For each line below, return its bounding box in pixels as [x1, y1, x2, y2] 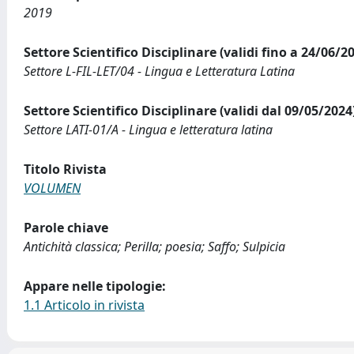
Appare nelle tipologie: [24, 277, 166, 295]
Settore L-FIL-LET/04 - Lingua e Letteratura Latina [24, 62, 295, 80]
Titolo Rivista [24, 160, 107, 178]
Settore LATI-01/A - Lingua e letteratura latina [24, 120, 273, 138]
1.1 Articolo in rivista [24, 296, 145, 314]
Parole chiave [24, 218, 108, 236]
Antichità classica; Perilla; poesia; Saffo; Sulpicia [24, 237, 285, 255]
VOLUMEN [24, 179, 81, 197]
